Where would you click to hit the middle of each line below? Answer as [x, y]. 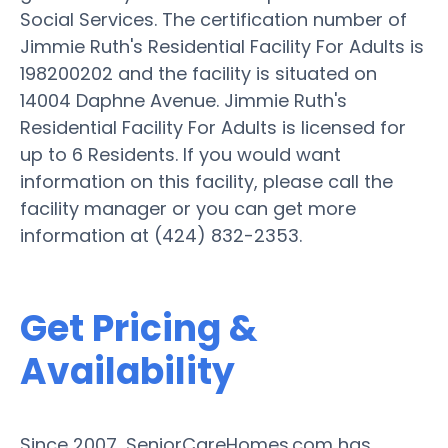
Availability [127, 371]
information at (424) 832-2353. [161, 235]
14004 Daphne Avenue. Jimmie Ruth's [183, 100]
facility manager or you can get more [188, 208]
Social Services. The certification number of [213, 19]
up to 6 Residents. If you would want [180, 154]
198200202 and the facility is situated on [198, 73]
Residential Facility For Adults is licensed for [213, 127]
